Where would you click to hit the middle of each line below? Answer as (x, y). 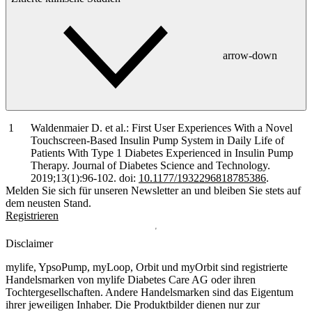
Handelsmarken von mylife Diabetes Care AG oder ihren (131, 279)
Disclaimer (29, 243)
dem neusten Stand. (48, 203)
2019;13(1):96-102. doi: (85, 178)
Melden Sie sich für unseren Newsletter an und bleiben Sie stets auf (153, 190)
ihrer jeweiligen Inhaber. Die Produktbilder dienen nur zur (133, 304)
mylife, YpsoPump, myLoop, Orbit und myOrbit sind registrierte (147, 267)
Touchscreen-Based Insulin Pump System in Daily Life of (157, 140)
